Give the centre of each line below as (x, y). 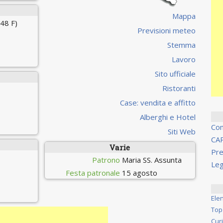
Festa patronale (93, 172)
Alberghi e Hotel (167, 117)
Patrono (106, 160)
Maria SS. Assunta (152, 160)
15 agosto (139, 172)
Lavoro (183, 59)
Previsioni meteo (166, 30)
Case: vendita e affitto (158, 102)
